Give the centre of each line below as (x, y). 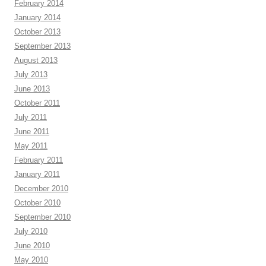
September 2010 (42, 217)
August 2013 (36, 60)
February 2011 (39, 160)
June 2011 (32, 132)
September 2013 (42, 46)
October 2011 (37, 103)
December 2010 (41, 189)
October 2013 (37, 32)
